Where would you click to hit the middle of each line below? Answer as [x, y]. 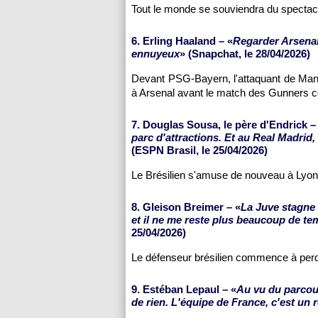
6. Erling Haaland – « [182, 41]
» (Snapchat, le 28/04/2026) [245, 54]
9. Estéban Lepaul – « [184, 289]
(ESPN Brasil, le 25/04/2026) [199, 150]
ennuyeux [155, 54]
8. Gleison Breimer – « [186, 207]
